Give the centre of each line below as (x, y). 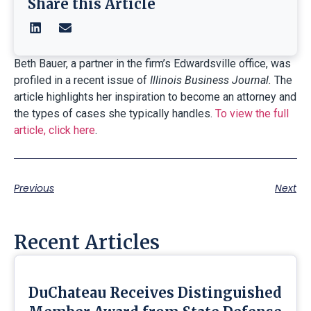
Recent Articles (87, 243)
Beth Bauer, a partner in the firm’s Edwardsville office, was (152, 64)
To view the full (252, 114)
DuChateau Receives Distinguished (155, 293)
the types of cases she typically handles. (115, 114)
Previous (34, 188)
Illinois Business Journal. (211, 80)
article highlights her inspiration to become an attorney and (155, 97)
